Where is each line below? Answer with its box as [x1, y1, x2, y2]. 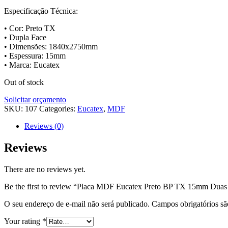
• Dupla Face [4, 33, 46, 42]
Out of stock [4, 77, 44, 87]
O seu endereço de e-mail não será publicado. [4, 199, 150, 208]
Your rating [4, 216, 42, 225]
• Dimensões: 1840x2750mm [4, 42, 98, 51]
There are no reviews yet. [4, 164, 85, 174]
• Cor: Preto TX [4, 23, 55, 33]
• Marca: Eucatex [4, 60, 60, 69]
